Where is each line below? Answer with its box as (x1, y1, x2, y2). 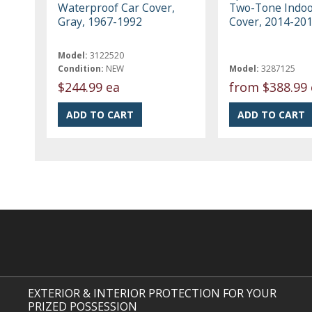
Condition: (58, 62, 104, 75)
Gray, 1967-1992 (58, 13, 143, 29)
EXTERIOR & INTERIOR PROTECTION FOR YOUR (28, 286, 277, 301)
